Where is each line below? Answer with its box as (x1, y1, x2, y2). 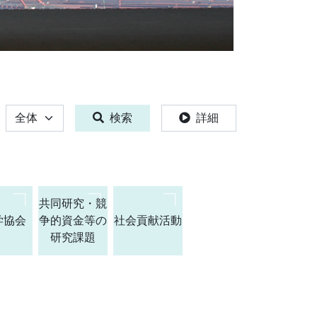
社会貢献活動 (114, 214, 182, 226)
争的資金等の (39, 214, 107, 226)
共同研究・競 (39, 197, 107, 209)
